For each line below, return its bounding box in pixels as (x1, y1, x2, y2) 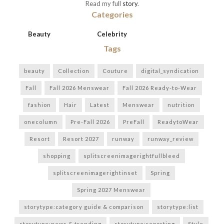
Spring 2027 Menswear (77, 186, 145, 193)
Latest (89, 101, 109, 108)
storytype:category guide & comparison (24, 203, 144, 210)
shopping (42, 152, 70, 159)
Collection (57, 67, 89, 74)
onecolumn (23, 118, 57, 125)
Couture (102, 67, 128, 74)
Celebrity (97, 30, 127, 38)
